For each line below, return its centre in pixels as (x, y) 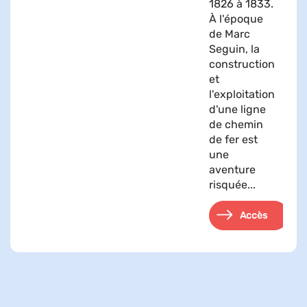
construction (242, 64)
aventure (232, 169)
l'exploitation (242, 94)
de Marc (230, 34)
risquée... (232, 184)
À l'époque (236, 19)
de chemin (236, 124)
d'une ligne (237, 109)
